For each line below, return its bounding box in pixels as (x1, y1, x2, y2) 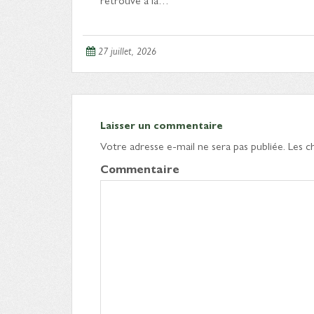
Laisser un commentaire (100, 118, 223, 132)
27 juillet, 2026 (98, 43, 156, 57)
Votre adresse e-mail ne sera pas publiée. (100, 137, 285, 153)
